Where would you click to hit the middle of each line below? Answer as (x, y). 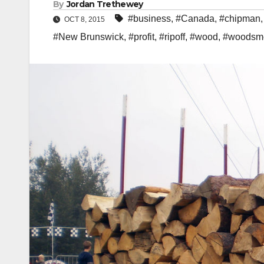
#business (149, 19)
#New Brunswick (88, 37)
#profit (141, 37)
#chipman (240, 19)
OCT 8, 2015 (85, 20)
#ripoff (172, 37)
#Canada (195, 19)
